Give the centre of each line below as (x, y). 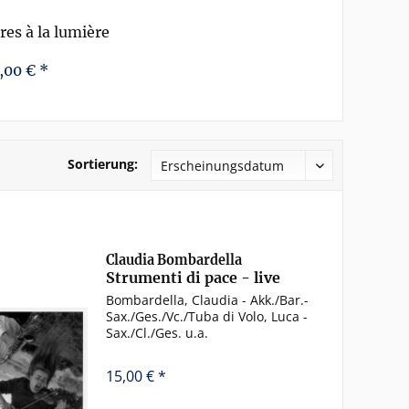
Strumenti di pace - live (194, 278)
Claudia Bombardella (174, 261)
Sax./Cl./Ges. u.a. (157, 333)
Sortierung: (103, 164)
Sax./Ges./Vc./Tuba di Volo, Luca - (207, 317)
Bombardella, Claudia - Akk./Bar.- (208, 300)
